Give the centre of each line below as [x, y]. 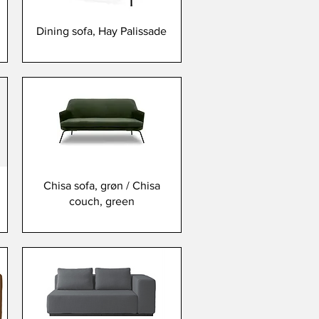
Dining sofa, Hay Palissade [102, 31]
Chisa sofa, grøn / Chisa [101, 185]
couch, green [101, 201]
